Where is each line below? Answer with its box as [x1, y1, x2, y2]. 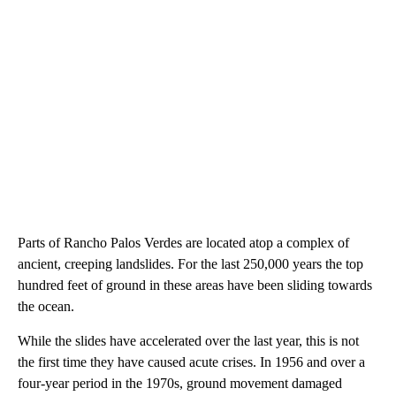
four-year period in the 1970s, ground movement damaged [18, 375, 342, 391]
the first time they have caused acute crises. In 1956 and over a [18, 354, 365, 369]
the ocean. [18, 298, 74, 314]
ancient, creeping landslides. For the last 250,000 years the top [18, 255, 363, 271]
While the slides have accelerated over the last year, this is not [18, 332, 359, 348]
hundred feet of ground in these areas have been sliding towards [18, 277, 372, 293]
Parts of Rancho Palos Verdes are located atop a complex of [18, 234, 349, 250]
